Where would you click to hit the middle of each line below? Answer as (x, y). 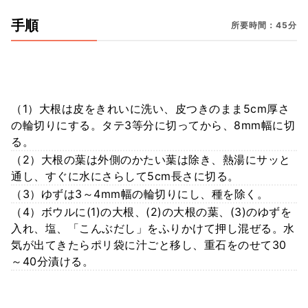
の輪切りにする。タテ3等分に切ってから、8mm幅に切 (153, 125)
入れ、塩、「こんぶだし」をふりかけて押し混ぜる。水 (153, 228)
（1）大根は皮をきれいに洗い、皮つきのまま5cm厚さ (150, 108)
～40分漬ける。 (52, 261)
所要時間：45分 (264, 25)
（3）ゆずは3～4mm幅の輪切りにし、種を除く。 (140, 194)
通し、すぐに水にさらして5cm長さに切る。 (125, 176)
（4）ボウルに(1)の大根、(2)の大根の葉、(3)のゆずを (151, 211)
